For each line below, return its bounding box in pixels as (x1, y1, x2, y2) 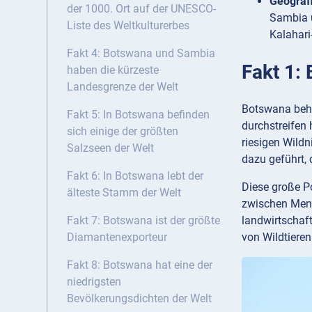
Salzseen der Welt (67, 141, 154, 155)
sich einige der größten (67, 125, 178, 139)
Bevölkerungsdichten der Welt (67, 292, 212, 306)
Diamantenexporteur (67, 231, 167, 244)
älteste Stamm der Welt (67, 186, 181, 200)
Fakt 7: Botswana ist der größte (67, 214, 220, 228)
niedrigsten (67, 275, 121, 289)
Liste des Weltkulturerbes (67, 19, 189, 33)
